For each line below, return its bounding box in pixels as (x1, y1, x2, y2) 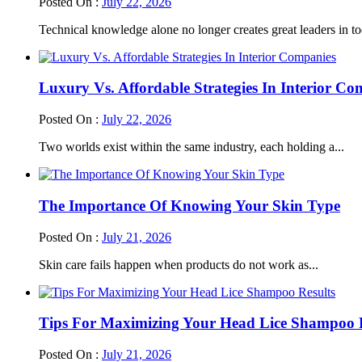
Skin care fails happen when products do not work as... (39, 257, 318, 271)
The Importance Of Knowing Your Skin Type (39, 196, 340, 214)
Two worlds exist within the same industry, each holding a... (39, 140, 344, 154)
